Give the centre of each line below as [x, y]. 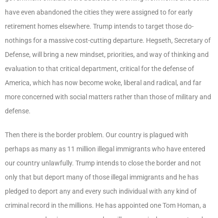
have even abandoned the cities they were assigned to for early [99, 12]
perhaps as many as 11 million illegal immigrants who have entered [105, 149]
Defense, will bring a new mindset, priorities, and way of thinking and [107, 54]
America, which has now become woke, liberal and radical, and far [103, 82]
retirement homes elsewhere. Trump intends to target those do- [99, 26]
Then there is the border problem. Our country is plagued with [97, 135]
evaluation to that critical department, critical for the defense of [100, 68]
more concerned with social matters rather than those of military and [108, 97]
